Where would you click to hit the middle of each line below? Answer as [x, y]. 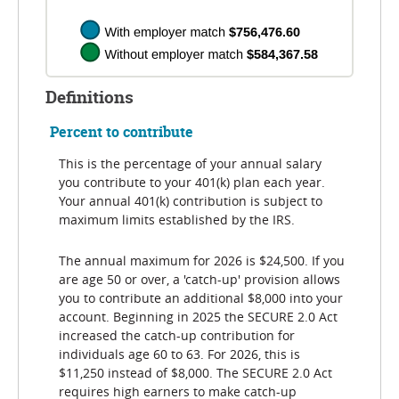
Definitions [90, 97]
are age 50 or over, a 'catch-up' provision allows [199, 279]
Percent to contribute [122, 132]
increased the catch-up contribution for [177, 335]
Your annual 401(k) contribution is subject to [191, 201]
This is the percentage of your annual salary [190, 164]
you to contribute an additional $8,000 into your [201, 297]
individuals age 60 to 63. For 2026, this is [179, 354]
